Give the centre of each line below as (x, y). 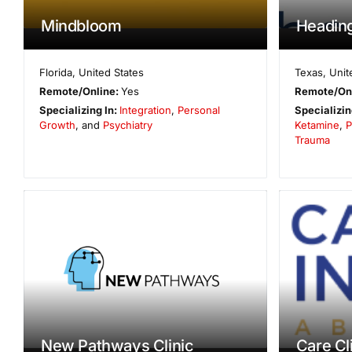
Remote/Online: (81, 91)
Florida (56, 72)
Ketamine (317, 125)
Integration (146, 110)
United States (112, 72)
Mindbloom (81, 26)
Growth (57, 125)
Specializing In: (80, 110)
